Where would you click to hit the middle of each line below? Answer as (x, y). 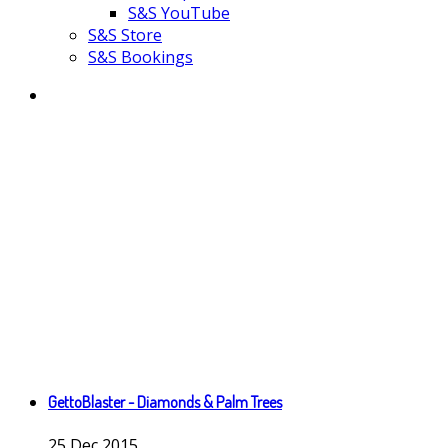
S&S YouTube (179, 13)
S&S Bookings (140, 57)
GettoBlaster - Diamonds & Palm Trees (165, 402)
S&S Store (125, 35)
